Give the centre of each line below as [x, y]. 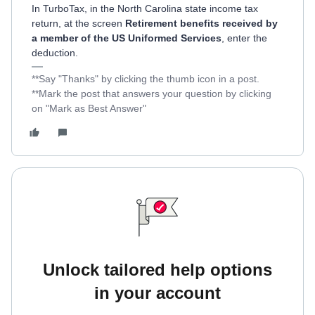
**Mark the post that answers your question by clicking [152, 94]
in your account [157, 293]
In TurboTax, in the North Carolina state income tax [145, 8]
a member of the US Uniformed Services [127, 38]
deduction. [55, 53]
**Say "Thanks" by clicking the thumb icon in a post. [146, 79]
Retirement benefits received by [201, 23]
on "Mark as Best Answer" [89, 108]
